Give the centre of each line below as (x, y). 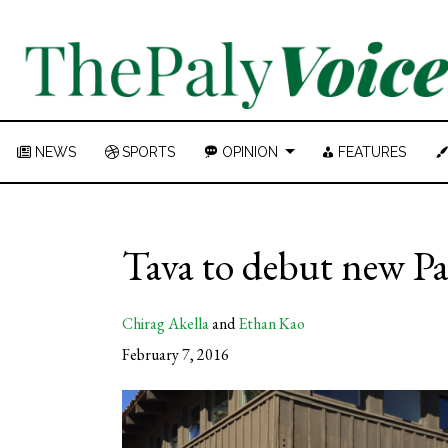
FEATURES (372, 152)
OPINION (249, 152)
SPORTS (148, 152)
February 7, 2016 (175, 354)
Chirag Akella (165, 323)
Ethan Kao (271, 323)
